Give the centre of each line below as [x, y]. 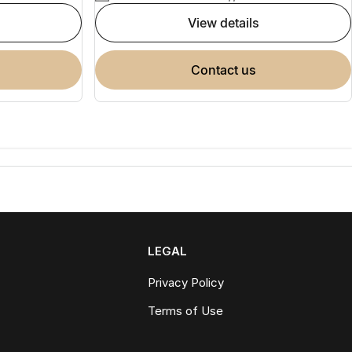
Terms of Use [186, 310]
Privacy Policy [186, 282]
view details [227, 22]
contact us [228, 70]
